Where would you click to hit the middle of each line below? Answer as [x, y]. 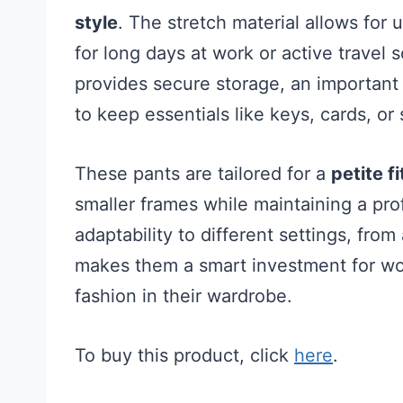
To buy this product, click [184, 355]
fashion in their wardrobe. [184, 296]
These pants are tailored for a [203, 173]
